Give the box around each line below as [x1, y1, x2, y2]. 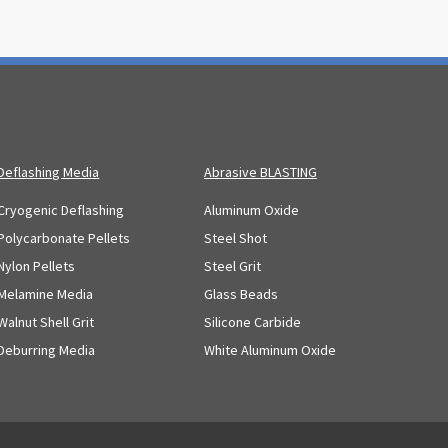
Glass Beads [203, 284, 278, 303]
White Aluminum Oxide [203, 340, 336, 359]
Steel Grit [203, 256, 261, 275]
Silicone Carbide [203, 312, 301, 331]
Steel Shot [203, 228, 267, 247]
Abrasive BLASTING [203, 163, 317, 182]
